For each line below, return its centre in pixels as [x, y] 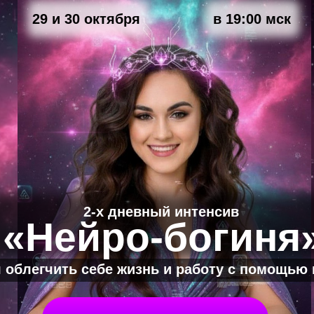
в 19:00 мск [252, 19]
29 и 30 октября [86, 19]
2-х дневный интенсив [161, 212]
